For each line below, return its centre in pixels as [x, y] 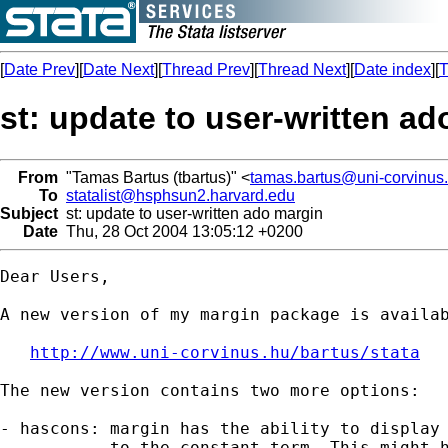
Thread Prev [206, 69]
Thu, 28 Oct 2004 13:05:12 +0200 [180, 231]
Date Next [118, 69]
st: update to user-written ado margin [190, 213]
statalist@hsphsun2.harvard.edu [180, 195]
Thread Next [302, 69]
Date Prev [39, 69]
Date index [392, 69]
